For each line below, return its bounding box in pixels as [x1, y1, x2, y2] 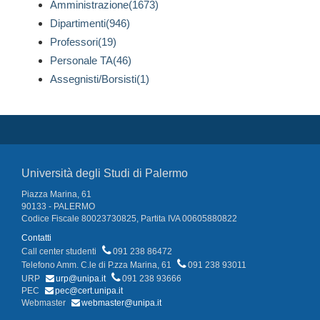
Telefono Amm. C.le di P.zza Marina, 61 [21, 260, 174, 271]
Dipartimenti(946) [50, 17, 130, 30]
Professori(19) [50, 36, 116, 49]
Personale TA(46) [50, 54, 131, 67]
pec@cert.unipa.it [55, 286, 123, 296]
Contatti [21, 233, 51, 244]
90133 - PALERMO [21, 201, 95, 212]
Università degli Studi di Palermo [21, 167, 188, 180]
